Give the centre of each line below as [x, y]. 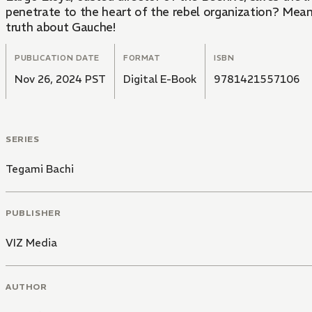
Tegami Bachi [40, 169]
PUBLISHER [33, 212]
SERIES [23, 139]
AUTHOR [26, 286]
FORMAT [142, 58]
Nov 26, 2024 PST [60, 79]
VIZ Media [31, 242]
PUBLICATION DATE [57, 58]
